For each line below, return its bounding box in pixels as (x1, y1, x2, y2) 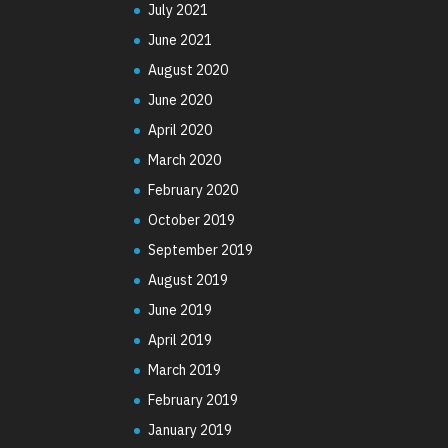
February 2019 (148, 390, 239, 409)
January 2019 (148, 420, 233, 439)
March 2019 (148, 360, 222, 379)
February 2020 (148, 180, 239, 199)
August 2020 (148, 60, 229, 79)
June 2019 (148, 300, 213, 319)
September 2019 (148, 240, 254, 259)
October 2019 (148, 210, 236, 229)
